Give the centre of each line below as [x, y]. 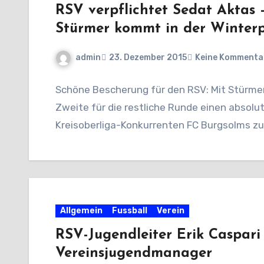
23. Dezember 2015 [148, 58]
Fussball [130, 210]
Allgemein [81, 210]
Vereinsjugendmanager [134, 253]
